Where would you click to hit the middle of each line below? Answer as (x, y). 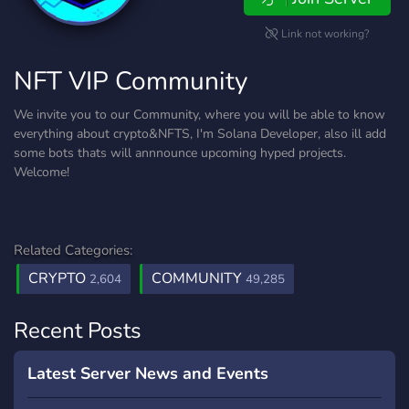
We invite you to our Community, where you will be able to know (199, 115)
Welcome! (42, 172)
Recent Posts (78, 330)
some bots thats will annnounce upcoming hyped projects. (180, 153)
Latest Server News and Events (148, 373)
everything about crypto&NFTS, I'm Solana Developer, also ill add (200, 134)
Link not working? (324, 34)
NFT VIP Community (131, 81)
